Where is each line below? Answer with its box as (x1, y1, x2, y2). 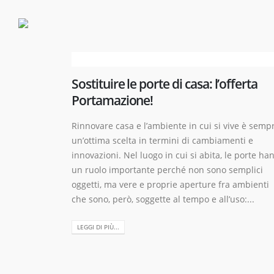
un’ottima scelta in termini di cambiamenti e (72, 135, 253, 146)
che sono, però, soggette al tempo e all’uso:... (72, 193, 254, 205)
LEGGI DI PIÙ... (77, 222, 119, 231)
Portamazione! (72, 92, 154, 109)
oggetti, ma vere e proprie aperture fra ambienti (72, 179, 269, 190)
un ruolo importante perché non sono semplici (72, 164, 263, 176)
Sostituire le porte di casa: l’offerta (72, 75, 258, 92)
